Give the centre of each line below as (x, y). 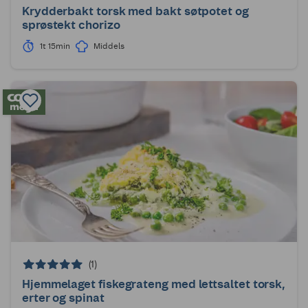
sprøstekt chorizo (71, 25)
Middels (109, 46)
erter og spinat (63, 298)
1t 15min (55, 46)
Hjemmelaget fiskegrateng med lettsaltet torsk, (154, 284)
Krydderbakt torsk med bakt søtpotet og (135, 11)
